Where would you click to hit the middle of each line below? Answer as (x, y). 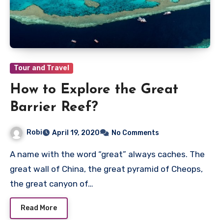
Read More (39, 208)
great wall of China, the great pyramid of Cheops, (106, 169)
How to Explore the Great (94, 90)
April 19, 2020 (76, 133)
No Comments (135, 133)
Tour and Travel (41, 68)
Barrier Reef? (54, 108)
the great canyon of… (52, 183)
